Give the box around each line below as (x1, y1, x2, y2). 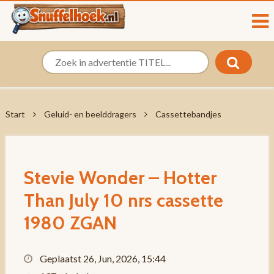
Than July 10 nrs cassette (23, 189, 223, 212)
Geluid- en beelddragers (43, 109, 136, 119)
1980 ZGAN (23, 212, 117, 234)
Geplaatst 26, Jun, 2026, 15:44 (37, 253, 166, 264)
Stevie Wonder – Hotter (23, 166, 217, 189)
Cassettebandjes (155, 109, 221, 119)
